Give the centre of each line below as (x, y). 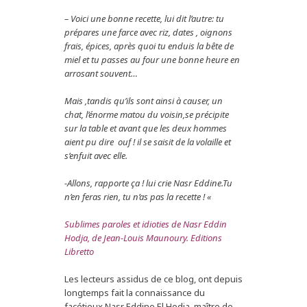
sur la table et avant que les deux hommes (146, 128)
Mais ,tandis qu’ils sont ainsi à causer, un (144, 101)
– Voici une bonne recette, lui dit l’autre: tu (144, 19)
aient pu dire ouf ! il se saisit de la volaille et (148, 142)
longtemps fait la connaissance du (135, 293)
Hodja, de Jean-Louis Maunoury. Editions (143, 238)
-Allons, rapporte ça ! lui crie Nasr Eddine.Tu (148, 183)
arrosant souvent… (101, 74)
